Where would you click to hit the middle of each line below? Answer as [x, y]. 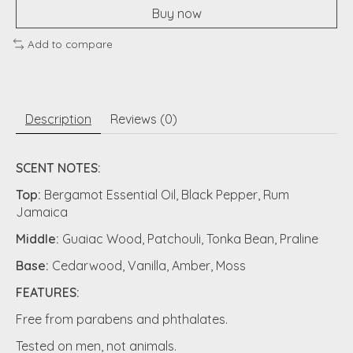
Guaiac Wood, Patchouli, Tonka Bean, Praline [190, 238]
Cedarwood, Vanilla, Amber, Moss [149, 265]
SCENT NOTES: [58, 167]
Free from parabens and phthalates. [122, 319]
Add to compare [70, 44]
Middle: [39, 238]
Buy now [176, 13]
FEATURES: [48, 292]
